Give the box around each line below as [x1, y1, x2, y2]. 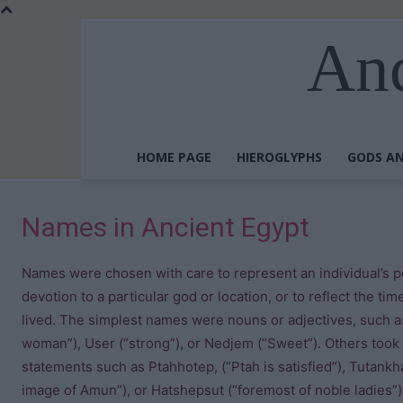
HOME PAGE [137, 148, 211, 166]
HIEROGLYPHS [237, 148, 322, 166]
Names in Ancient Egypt [22, 211, 309, 243]
